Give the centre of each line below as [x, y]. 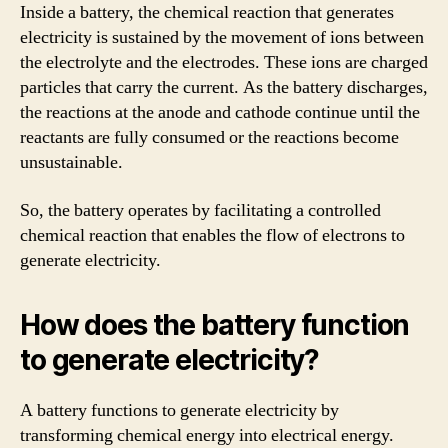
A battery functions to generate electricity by [179, 410]
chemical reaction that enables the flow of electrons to [212, 235]
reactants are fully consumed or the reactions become [209, 137]
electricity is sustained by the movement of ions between [222, 37]
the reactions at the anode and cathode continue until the [220, 112]
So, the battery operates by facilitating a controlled [200, 210]
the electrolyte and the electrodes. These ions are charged [224, 62]
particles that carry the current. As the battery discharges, [224, 87]
